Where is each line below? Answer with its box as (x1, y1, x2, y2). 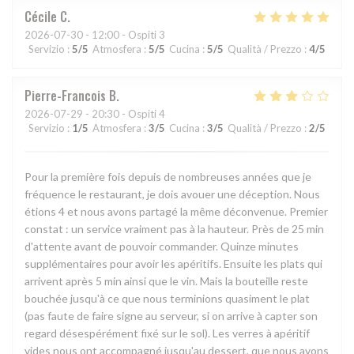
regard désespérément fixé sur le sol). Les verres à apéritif (24, 326, 310, 340)
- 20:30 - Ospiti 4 (83, 107, 165, 120)
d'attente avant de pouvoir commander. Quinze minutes (24, 239, 299, 253)
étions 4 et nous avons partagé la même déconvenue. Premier (24, 204, 328, 218)
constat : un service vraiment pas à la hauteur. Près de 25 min (24, 221, 324, 235)
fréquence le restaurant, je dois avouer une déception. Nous (24, 186, 320, 201)
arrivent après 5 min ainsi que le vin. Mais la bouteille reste (24, 273, 308, 288)
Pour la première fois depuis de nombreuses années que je (24, 169, 311, 183)
